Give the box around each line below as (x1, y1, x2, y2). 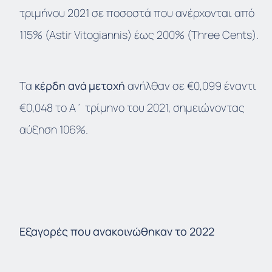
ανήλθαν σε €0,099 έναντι (125, 78, 256, 93)
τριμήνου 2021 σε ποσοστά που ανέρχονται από (19, 5, 254, 21)
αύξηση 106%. (19, 122, 88, 137)
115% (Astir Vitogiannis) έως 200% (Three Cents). (19, 27, 259, 42)
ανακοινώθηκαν (93, 224, 172, 239)
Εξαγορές (19, 224, 68, 239)
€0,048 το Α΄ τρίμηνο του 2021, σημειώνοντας (19, 100, 245, 115)
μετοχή (89, 78, 125, 93)
